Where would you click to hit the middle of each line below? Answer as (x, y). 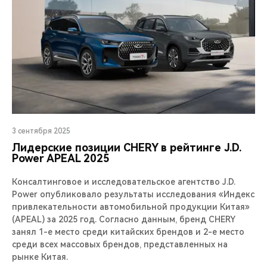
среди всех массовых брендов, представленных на (120, 244)
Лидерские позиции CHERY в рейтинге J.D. (127, 147)
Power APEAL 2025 (61, 158)
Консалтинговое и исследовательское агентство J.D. (124, 181)
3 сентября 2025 (41, 131)
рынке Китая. (40, 257)
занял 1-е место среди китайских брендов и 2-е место (128, 232)
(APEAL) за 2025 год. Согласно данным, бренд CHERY (124, 219)
